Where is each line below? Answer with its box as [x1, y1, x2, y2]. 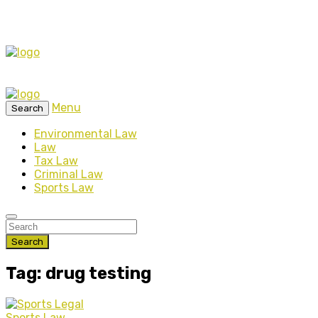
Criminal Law [34, 168, 103, 181]
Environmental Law [34, 127, 137, 141]
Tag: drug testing [6, 263, 151, 283]
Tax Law [34, 154, 78, 168]
